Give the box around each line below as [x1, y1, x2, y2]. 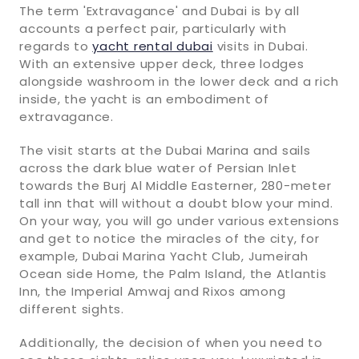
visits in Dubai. [212, 37, 309, 54]
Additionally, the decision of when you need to [19, 333, 323, 351]
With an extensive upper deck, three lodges [19, 54, 305, 72]
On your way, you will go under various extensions [19, 212, 340, 229]
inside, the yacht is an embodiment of [19, 90, 269, 107]
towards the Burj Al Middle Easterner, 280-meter [19, 176, 332, 194]
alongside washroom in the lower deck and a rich [19, 72, 339, 90]
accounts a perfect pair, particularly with [19, 19, 287, 37]
